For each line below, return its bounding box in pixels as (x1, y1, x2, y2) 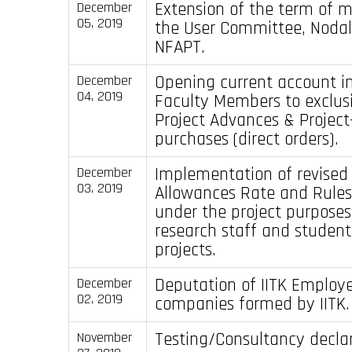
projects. (154, 237, 216, 262)
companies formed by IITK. (154, 291, 350, 316)
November (76, 328, 132, 346)
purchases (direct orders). (154, 126, 339, 151)
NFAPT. (154, 35, 205, 59)
